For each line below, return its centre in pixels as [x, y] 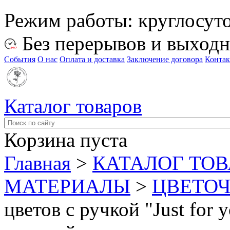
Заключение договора [165, 59]
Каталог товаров [73, 106]
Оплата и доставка [92, 59]
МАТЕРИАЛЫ [67, 186]
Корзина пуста [66, 140]
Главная [37, 163]
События [20, 59]
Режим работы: [71, 20]
